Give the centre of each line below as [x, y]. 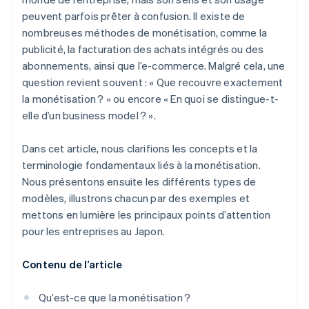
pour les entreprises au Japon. [93, 231]
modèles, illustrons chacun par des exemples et [136, 198]
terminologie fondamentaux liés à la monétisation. [141, 165]
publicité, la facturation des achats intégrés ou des [143, 49]
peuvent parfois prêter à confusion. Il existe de [134, 16]
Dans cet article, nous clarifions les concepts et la [140, 149]
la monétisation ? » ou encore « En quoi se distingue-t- [151, 99]
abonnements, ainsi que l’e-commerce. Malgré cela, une [154, 66]
